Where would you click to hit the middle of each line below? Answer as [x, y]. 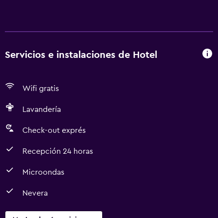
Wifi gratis [41, 89]
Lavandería [42, 109]
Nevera [35, 193]
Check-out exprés [54, 130]
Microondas [43, 172]
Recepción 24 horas [58, 151]
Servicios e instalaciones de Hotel [81, 55]
